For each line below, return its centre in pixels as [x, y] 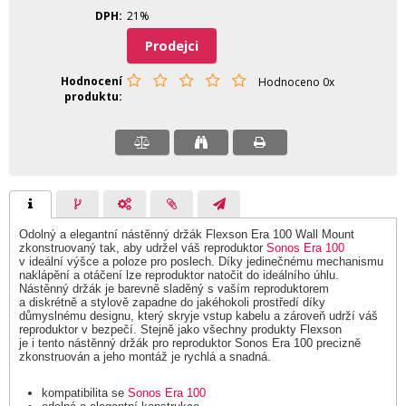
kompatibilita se [85, 393]
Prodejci [176, 46]
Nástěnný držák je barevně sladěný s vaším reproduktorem [174, 289]
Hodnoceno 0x [296, 82]
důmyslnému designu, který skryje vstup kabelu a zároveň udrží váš [198, 316]
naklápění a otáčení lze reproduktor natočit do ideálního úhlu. [179, 275]
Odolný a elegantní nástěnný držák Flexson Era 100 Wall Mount [187, 234]
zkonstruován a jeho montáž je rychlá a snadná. [145, 357]
